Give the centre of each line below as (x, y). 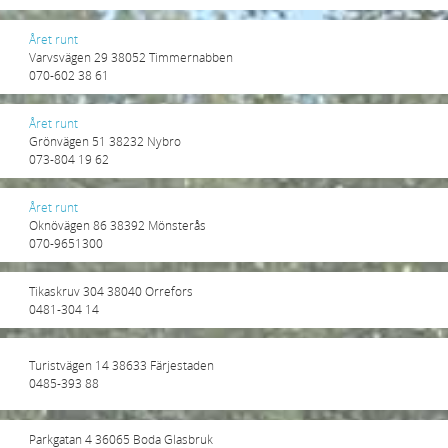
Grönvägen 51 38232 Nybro (105, 140)
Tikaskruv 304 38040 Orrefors (111, 290)
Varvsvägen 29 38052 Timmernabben (131, 56)
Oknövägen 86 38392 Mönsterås (117, 224)
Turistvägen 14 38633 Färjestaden (121, 364)
